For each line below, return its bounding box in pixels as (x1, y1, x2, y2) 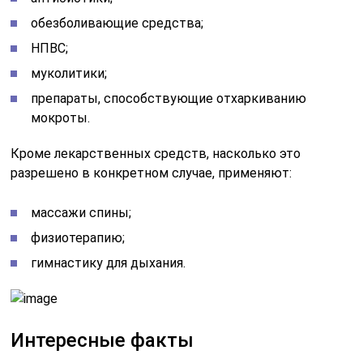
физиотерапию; (31, 229, 126, 246)
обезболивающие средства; (31, 15, 204, 31)
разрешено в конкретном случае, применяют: (11, 164, 293, 181)
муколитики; (31, 65, 108, 81)
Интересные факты (11, 328, 194, 352)
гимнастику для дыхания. (31, 254, 186, 271)
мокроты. (31, 109, 91, 126)
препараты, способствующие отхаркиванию (31, 90, 307, 106)
